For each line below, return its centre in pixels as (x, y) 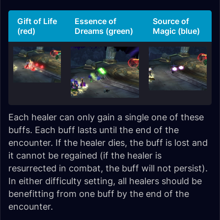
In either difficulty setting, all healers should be (105, 181)
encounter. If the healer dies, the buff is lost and (108, 143)
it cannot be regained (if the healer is (85, 156)
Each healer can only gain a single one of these (106, 117)
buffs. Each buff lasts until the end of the (94, 130)
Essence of (96, 21)
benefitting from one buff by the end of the (99, 194)
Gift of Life (37, 21)
